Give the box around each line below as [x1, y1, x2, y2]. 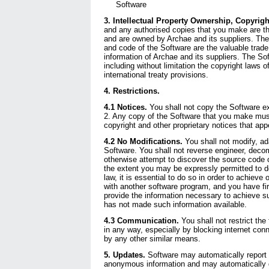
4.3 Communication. [103, 216, 179, 225]
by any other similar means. [103, 234, 203, 243]
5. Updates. [103, 250, 145, 259]
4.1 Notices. [103, 103, 147, 112]
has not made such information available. [103, 200, 247, 209]
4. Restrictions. [103, 86, 160, 95]
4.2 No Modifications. [103, 137, 183, 146]
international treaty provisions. [103, 70, 208, 79]
